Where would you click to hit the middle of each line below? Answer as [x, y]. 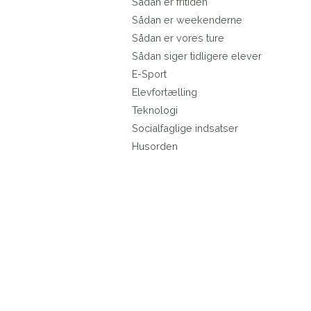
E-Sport [149, 74]
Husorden [154, 146]
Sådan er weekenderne [187, 20]
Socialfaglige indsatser [185, 128]
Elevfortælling [164, 92]
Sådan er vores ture [178, 38]
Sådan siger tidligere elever [196, 56]
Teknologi [154, 110]
